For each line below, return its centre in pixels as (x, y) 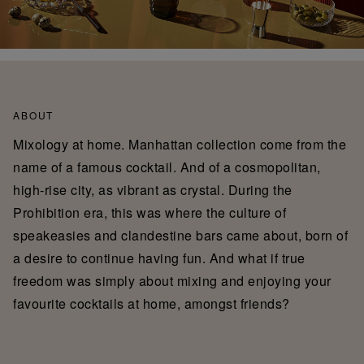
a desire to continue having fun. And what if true (159, 258)
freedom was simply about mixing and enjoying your (172, 280)
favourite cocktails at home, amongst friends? (153, 303)
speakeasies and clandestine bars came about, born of (180, 235)
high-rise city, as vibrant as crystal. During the (153, 189)
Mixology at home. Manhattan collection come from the (180, 144)
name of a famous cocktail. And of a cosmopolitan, (167, 167)
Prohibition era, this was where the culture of (149, 212)
